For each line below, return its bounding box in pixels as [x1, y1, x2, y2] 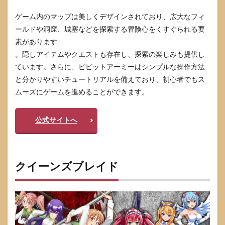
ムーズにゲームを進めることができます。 [15, 87, 149, 96]
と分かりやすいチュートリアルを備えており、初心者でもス [15, 75, 205, 84]
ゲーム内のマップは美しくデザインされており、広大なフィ [15, 12, 205, 21]
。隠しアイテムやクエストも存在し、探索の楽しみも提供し [15, 50, 205, 59]
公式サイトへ [35, 116, 77, 125]
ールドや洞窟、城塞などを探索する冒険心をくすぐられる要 [15, 25, 205, 34]
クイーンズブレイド [15, 159, 119, 173]
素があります [15, 37, 57, 46]
